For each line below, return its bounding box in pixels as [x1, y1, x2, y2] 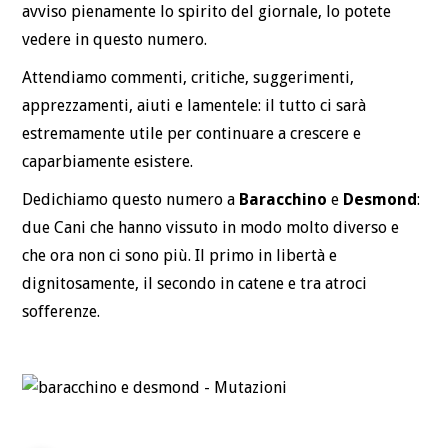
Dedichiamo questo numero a [22, 189, 240, 209]
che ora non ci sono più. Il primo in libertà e [22, 245, 338, 265]
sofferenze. [22, 301, 101, 321]
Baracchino [239, 189, 328, 209]
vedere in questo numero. [22, 29, 208, 49]
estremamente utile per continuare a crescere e [22, 123, 362, 143]
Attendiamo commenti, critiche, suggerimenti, [22, 67, 355, 87]
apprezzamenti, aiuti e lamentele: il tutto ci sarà [22, 95, 367, 115]
